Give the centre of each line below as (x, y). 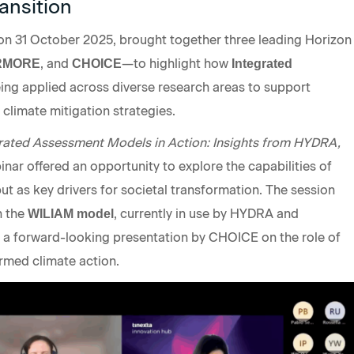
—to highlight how (177, 64)
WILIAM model (71, 214)
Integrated (262, 64)
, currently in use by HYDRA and (206, 214)
